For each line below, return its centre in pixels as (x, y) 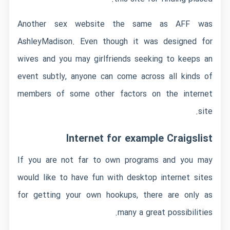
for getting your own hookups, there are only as (115, 195)
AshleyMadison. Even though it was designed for (115, 42)
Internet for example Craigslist (139, 139)
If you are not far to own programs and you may (115, 160)
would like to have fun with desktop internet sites (115, 178)
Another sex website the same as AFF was (115, 24)
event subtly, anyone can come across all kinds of (115, 77)
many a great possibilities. (165, 213)
